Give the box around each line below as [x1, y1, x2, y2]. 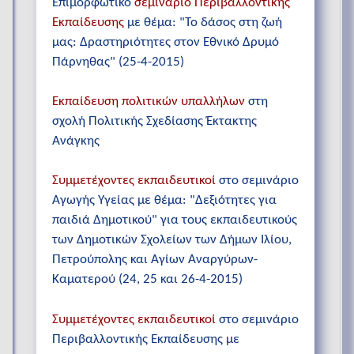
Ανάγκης [52, 134, 100, 149]
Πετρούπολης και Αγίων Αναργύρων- [52, 253, 258, 267]
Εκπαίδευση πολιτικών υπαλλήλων [52, 95, 245, 109]
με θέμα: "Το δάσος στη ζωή [124, 16, 282, 30]
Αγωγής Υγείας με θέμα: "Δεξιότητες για [52, 194, 277, 208]
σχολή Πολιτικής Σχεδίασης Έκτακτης [52, 115, 257, 129]
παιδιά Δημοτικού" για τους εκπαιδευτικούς [52, 213, 297, 228]
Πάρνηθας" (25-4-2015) [52, 55, 184, 70]
